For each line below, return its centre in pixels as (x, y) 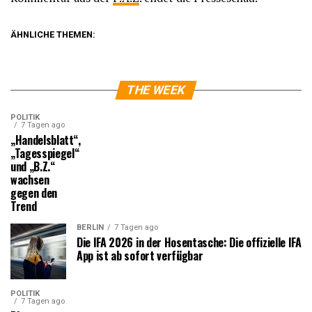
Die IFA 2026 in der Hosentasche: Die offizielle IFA (189, 242)
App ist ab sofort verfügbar (140, 256)
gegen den (34, 193)
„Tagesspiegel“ (45, 153)
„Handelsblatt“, (46, 140)
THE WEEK (156, 90)
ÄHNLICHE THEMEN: (53, 34)
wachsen (30, 180)
